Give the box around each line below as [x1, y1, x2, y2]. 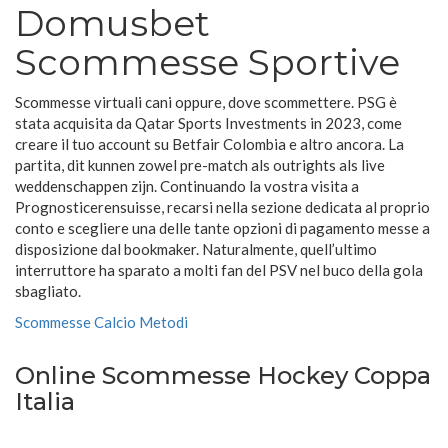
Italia [15, 387, 75, 417]
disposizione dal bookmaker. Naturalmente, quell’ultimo [15, 240, 377, 259]
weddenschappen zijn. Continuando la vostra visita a [15, 177, 359, 196]
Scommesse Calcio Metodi [15, 313, 188, 332]
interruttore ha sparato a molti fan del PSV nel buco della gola [15, 261, 423, 280]
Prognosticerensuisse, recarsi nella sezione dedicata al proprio [15, 198, 430, 217]
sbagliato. [15, 282, 81, 301]
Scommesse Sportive [15, 40, 400, 85]
